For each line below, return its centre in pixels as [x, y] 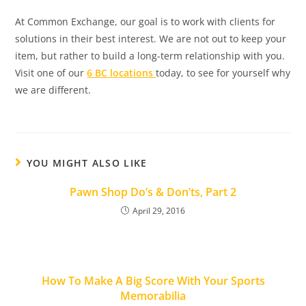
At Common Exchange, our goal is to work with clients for [145, 22]
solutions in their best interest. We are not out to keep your [151, 39]
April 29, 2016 [159, 211]
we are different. [53, 90]
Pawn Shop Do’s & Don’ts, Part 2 [153, 192]
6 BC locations [120, 73]
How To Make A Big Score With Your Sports [153, 281]
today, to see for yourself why [223, 73]
